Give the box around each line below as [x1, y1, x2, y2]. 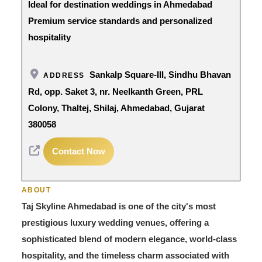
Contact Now [52, 146, 106, 156]
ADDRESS [43, 71, 85, 80]
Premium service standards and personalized [27, 15, 212, 26]
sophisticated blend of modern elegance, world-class [21, 233, 237, 244]
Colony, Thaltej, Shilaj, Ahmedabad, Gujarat [27, 102, 205, 113]
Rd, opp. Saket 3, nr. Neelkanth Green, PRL [27, 86, 203, 96]
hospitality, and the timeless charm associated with [21, 250, 229, 260]
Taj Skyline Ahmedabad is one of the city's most [21, 201, 216, 211]
